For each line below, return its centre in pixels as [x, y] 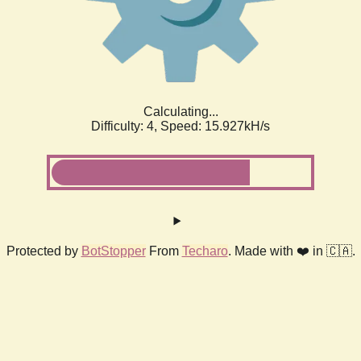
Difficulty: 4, [126, 126]
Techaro [205, 251]
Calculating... [180, 111]
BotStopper [113, 251]
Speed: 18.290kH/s [215, 126]
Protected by [44, 251]
